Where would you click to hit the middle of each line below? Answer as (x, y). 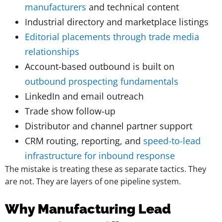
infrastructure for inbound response (100, 155)
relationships (52, 51)
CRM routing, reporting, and (83, 140)
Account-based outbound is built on (100, 66)
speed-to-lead (172, 140)
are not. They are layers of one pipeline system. (93, 181)
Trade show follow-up (70, 111)
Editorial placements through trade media (112, 36)
